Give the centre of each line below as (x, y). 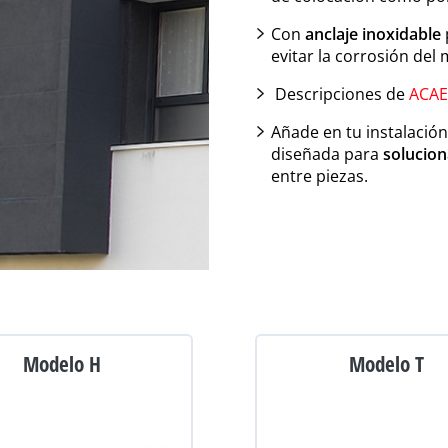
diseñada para (326, 153)
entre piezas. (319, 175)
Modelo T (386, 363)
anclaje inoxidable (372, 33)
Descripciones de (339, 93)
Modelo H (61, 363)
